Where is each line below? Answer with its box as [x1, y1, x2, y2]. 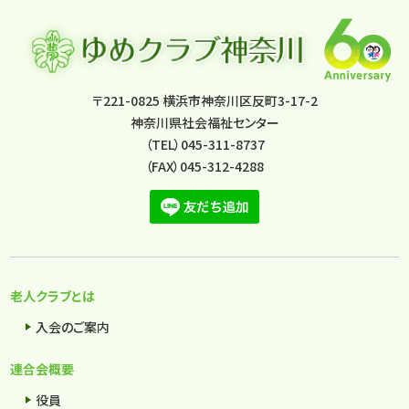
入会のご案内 [36, 318, 110, 337]
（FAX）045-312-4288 [145, 157, 264, 175]
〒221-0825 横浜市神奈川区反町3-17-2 [91, 91, 318, 110]
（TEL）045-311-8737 [144, 135, 265, 153]
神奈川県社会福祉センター [130, 113, 279, 131]
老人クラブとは [10, 287, 96, 306]
